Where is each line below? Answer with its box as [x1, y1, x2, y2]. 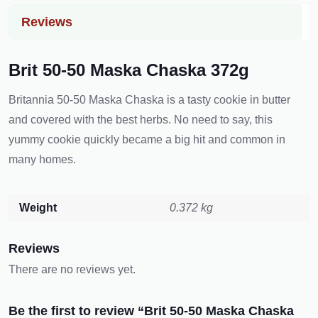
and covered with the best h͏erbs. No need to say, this [9, 114, 273, 126]
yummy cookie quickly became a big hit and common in [9, 133, 285, 146]
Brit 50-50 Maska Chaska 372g [9, 60, 249, 79]
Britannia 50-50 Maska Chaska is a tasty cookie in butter [9, 94, 290, 106]
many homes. [9, 153, 76, 165]
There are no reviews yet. [9, 263, 136, 275]
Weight [19, 202, 57, 214]
